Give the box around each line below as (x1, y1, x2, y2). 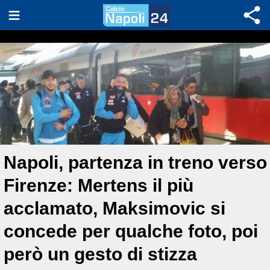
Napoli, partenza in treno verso (4, 152, 267, 172)
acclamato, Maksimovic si (4, 198, 225, 218)
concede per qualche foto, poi (4, 221, 258, 241)
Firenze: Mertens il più (4, 175, 193, 195)
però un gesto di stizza (4, 243, 197, 264)
